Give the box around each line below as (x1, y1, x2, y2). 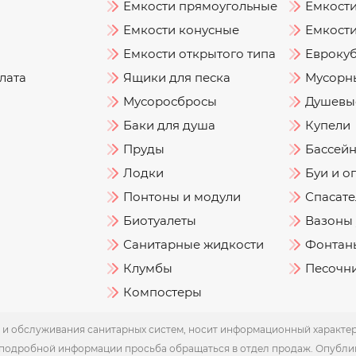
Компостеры (123, 284, 203, 300)
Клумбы (123, 261, 173, 276)
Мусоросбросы (123, 94, 218, 109)
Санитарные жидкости (123, 237, 265, 252)
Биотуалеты (123, 213, 197, 228)
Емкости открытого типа (123, 46, 277, 61)
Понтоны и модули (123, 189, 242, 204)
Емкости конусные (123, 22, 240, 37)
